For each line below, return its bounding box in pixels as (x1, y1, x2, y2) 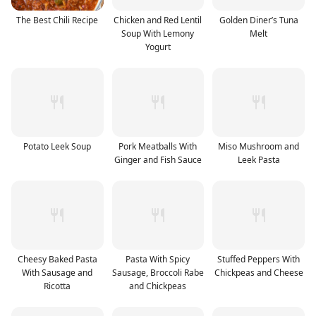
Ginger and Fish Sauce (114, 153, 202, 166)
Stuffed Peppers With (217, 253, 300, 265)
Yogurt (145, 40, 171, 53)
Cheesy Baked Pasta (17, 253, 97, 265)
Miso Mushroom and (218, 140, 300, 152)
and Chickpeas (129, 279, 187, 292)
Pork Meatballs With (119, 140, 197, 152)
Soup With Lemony (121, 27, 195, 39)
